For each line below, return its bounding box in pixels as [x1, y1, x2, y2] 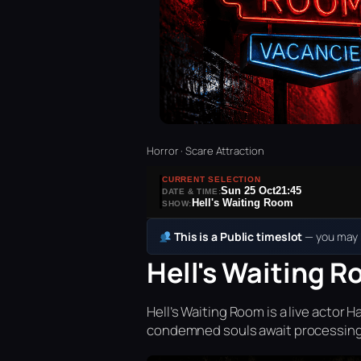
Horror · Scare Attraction [147, 143, 264, 159]
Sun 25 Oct [221, 185, 276, 197]
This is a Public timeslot [173, 229, 303, 245]
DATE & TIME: [162, 187, 222, 197]
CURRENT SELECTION [162, 175, 261, 185]
